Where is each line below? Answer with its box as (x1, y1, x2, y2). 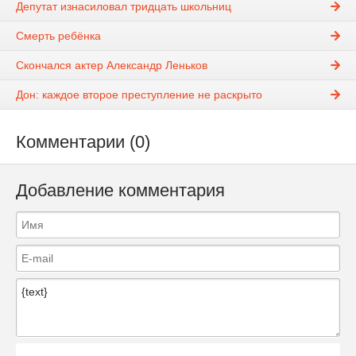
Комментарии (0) (16, 132, 150, 153)
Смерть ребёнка (16, 29, 101, 43)
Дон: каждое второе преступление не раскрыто (16, 88, 262, 102)
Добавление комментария (16, 180, 225, 200)
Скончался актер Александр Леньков (16, 59, 207, 72)
